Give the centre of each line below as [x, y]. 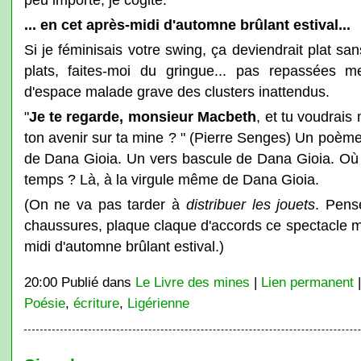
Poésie [44, 303]
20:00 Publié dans [79, 282]
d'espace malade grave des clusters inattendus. [176, 91]
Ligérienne [158, 303]
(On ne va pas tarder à [105, 204]
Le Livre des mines [192, 282]
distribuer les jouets [251, 204]
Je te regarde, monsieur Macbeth [143, 116]
